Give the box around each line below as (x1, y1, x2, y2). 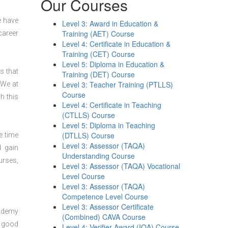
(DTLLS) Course (62, 130, 115, 140)
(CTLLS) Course (62, 110, 116, 120)
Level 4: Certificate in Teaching (62, 100, 162, 110)
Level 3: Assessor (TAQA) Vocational (62, 161, 181, 171)
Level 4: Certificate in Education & (62, 39, 171, 49)
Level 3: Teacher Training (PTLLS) (62, 79, 174, 90)
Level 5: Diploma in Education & (62, 59, 165, 69)
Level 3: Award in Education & (62, 18, 159, 28)
